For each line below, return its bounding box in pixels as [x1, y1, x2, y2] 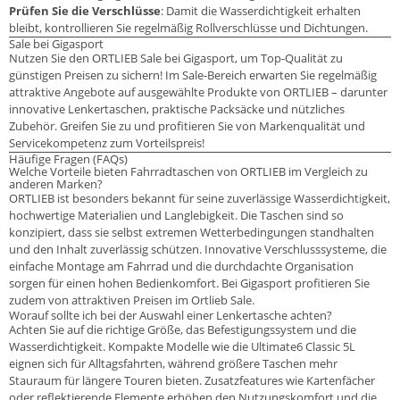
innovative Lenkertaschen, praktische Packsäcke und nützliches [9, 100, 345, 117]
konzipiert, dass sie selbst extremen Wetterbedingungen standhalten [9, 223, 374, 240]
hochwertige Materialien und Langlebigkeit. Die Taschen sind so [9, 206, 344, 223]
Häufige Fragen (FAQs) [9, 150, 128, 167]
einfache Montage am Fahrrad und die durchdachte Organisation [9, 257, 354, 274]
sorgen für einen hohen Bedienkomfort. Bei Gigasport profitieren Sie [9, 274, 370, 291]
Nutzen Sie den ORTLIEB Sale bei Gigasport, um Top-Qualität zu [9, 49, 343, 66]
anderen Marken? [9, 175, 103, 192]
